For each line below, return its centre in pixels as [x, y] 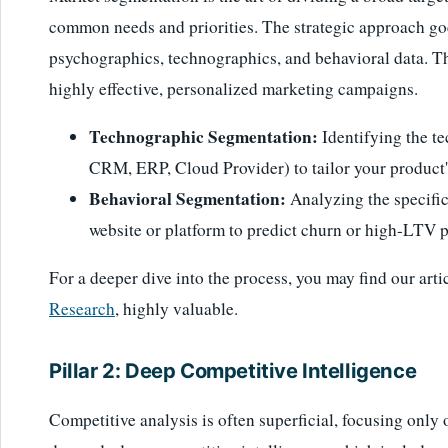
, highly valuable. [176, 309]
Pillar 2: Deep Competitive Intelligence [233, 371]
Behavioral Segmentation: [187, 198]
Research [82, 309]
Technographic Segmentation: [203, 136]
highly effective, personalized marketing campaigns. [233, 88]
